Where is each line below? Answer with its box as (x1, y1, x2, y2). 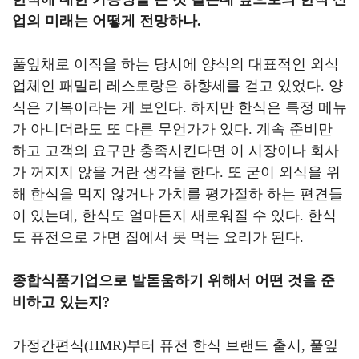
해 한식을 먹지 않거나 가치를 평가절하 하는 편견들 (12, 186, 343, 202)
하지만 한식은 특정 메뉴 (191, 99, 347, 115)
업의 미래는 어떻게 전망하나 (12, 13, 197, 29)
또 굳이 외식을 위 (228, 164, 341, 180)
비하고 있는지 (12, 294, 103, 310)
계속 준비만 (256, 121, 333, 137)
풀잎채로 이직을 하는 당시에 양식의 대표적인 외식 (12, 56, 339, 72)
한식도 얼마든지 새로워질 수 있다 (82, 208, 300, 224)
